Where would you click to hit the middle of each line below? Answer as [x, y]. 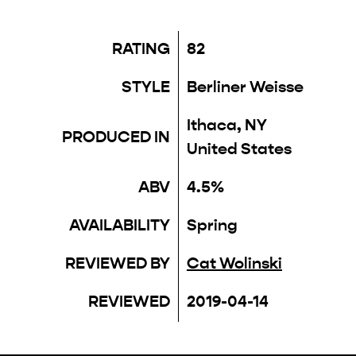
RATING [141, 48]
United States [239, 149]
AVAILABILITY [120, 225]
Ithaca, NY [227, 125]
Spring [212, 225]
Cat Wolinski [234, 263]
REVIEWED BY [118, 263]
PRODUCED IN [116, 137]
